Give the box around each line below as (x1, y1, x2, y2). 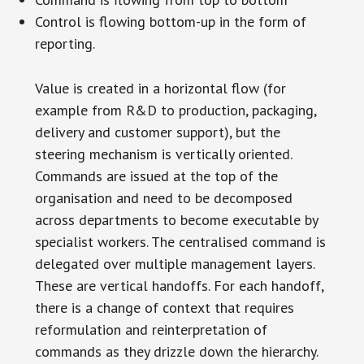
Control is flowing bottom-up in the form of (34, 11, 306, 31)
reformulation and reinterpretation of (34, 319, 267, 339)
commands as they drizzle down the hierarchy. (34, 341, 318, 361)
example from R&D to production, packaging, (34, 100, 316, 119)
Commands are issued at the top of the (34, 166, 278, 185)
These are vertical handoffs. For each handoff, (34, 275, 323, 295)
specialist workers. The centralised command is (34, 232, 326, 251)
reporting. (34, 33, 95, 53)
